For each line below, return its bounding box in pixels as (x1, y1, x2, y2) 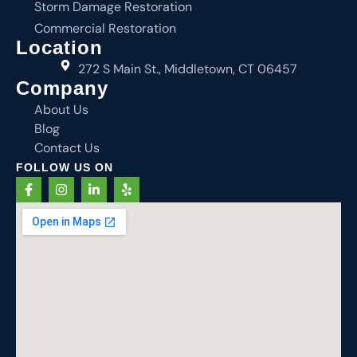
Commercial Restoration (33, 20, 176, 37)
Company (16, 77, 108, 100)
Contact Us (33, 139, 100, 157)
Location (16, 37, 103, 59)
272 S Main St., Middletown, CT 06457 (77, 61, 297, 78)
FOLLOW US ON (16, 161, 113, 175)
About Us (33, 101, 88, 119)
